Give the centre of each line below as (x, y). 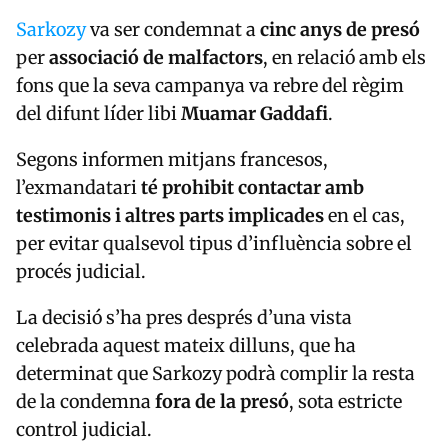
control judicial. (84, 430)
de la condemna (85, 402)
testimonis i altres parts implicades (170, 216)
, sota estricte (345, 402)
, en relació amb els (344, 58)
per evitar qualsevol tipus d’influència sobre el (214, 244)
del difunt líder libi (98, 114)
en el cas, (364, 216)
